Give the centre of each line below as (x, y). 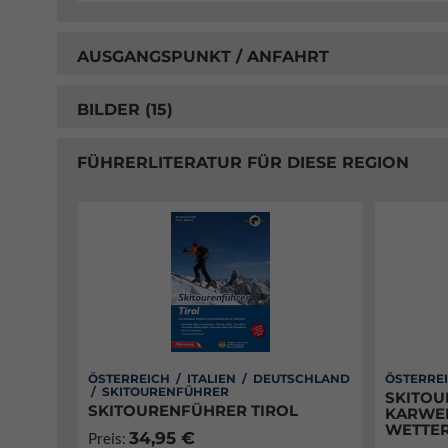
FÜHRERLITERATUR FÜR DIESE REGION (243, 162)
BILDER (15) (125, 109)
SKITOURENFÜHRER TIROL (193, 410)
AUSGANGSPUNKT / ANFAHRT (203, 56)
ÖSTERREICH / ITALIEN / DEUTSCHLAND (219, 378)
